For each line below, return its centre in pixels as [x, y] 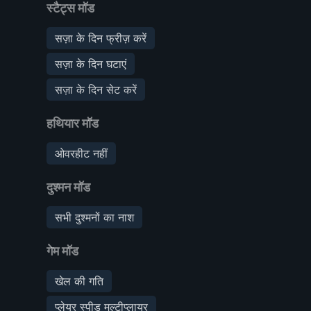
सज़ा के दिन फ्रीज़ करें [101, 38]
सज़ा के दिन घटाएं [91, 64]
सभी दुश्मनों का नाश [94, 217]
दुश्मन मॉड [68, 187]
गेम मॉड [62, 251]
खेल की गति [79, 281]
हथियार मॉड [73, 123]
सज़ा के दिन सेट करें [96, 89]
